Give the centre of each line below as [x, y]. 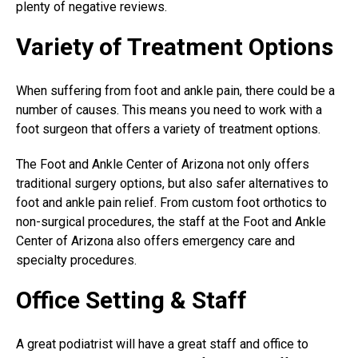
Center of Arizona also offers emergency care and [155, 241]
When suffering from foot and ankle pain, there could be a [175, 90]
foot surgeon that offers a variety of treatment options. [168, 129]
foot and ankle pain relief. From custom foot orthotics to [171, 202]
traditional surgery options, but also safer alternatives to [172, 183]
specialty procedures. [76, 260]
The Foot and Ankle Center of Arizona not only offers [163, 164]
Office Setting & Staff [131, 300]
